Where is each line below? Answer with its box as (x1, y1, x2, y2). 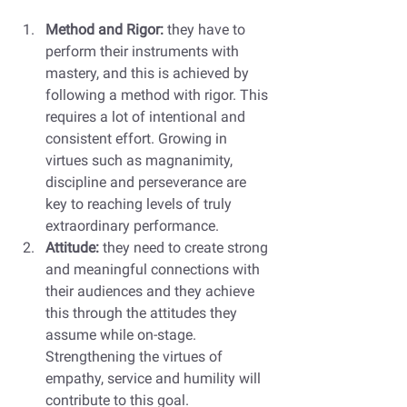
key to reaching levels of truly (45, 194, 235, 213)
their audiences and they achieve (45, 282, 258, 300)
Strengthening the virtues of (45, 347, 226, 365)
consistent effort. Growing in (45, 129, 231, 147)
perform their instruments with (45, 42, 243, 60)
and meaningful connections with (45, 260, 263, 278)
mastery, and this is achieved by (45, 64, 253, 82)
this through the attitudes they (45, 303, 241, 322)
